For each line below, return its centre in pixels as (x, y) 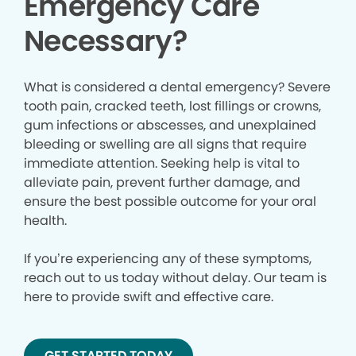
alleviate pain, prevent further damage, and (162, 183)
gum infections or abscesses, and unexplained (170, 126)
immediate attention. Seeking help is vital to (162, 164)
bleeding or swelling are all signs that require (165, 145)
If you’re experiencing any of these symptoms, (168, 259)
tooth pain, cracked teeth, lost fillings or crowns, (172, 106)
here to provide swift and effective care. (149, 297)
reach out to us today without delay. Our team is (175, 278)
